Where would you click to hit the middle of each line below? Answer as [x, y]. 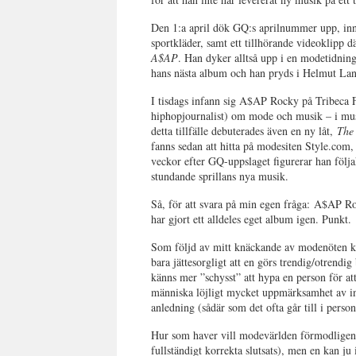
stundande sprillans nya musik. [220, 176]
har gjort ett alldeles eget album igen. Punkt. [252, 219]
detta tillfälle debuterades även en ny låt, [244, 131]
